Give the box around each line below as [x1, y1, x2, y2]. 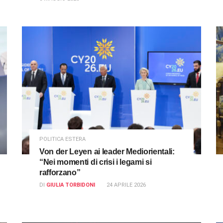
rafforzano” [39, 168, 81, 177]
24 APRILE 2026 [107, 182, 146, 189]
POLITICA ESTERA [39, 136, 86, 143]
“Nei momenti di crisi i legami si [39, 158, 152, 167]
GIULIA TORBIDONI [46, 182, 95, 189]
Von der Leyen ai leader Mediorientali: [39, 147, 175, 156]
